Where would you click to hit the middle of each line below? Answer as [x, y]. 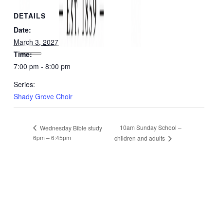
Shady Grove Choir [43, 96]
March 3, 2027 [36, 42]
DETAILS [30, 15]
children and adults [141, 138]
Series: [24, 84]
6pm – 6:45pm [52, 137]
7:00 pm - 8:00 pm [42, 66]
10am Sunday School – [151, 127]
